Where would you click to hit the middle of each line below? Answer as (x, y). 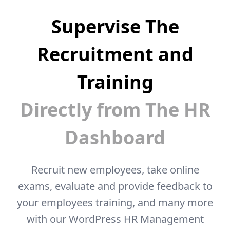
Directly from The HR (115, 109)
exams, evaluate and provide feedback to (115, 186)
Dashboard (115, 137)
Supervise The (115, 26)
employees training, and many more (127, 202)
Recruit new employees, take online (115, 169)
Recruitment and (115, 54)
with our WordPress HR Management (115, 219)
